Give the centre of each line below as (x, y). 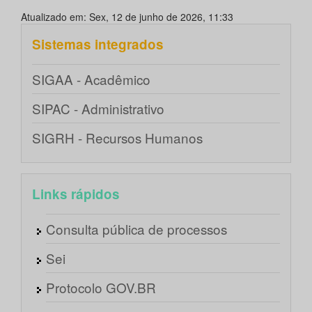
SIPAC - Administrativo (98, 109)
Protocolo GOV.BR (101, 288)
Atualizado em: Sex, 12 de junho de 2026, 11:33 (127, 17)
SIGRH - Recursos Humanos (117, 138)
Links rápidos (76, 194)
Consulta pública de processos (136, 229)
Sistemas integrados (98, 45)
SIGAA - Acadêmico (91, 79)
